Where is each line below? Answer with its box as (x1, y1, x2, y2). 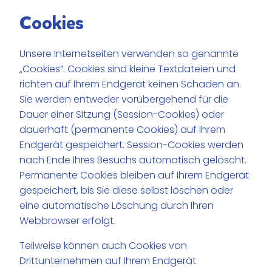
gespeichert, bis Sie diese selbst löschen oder (19, 183, 234, 197)
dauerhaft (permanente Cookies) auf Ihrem (19, 122, 226, 137)
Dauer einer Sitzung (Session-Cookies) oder (19, 107, 225, 121)
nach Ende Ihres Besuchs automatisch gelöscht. (19, 152, 247, 167)
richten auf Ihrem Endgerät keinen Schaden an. (19, 76, 242, 91)
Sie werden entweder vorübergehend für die (19, 92, 229, 106)
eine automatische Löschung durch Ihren (19, 198, 214, 212)
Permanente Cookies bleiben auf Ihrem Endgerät (19, 168, 250, 182)
